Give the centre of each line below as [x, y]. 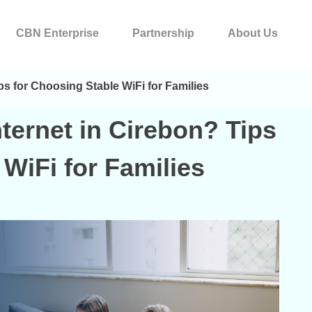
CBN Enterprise [57, 33]
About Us [252, 33]
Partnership [163, 33]
